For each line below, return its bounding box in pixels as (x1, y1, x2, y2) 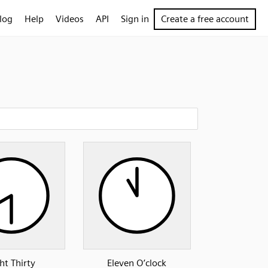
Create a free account (161, 13, 249, 25)
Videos (56, 13, 84, 25)
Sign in (121, 13, 149, 25)
